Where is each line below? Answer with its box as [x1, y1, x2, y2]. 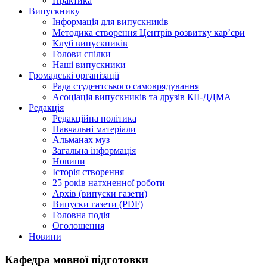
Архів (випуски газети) [52, 188, 147, 198]
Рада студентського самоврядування [52, 80, 199, 91]
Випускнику [29, 5, 80, 16]
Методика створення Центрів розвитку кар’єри [52, 27, 245, 38]
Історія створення [52, 166, 124, 177]
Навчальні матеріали [52, 123, 136, 134]
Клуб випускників [52, 38, 128, 48]
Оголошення [52, 220, 104, 231]
